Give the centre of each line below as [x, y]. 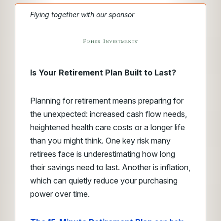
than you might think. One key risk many [100, 141]
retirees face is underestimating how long [103, 154]
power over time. [62, 194]
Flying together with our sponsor [82, 15]
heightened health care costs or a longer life [108, 128]
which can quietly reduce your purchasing [104, 181]
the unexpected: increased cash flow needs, [109, 114]
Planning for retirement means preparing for [107, 101]
